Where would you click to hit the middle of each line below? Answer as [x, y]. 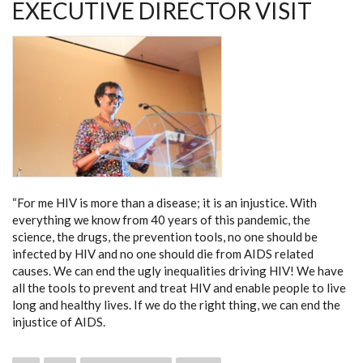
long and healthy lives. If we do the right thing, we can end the [176, 304]
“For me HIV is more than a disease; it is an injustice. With [164, 202]
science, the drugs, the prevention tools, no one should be [165, 236]
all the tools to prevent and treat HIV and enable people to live [179, 287]
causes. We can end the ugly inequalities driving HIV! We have [178, 270]
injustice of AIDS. [59, 321]
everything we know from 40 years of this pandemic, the [161, 219]
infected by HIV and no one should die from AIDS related [163, 253]
